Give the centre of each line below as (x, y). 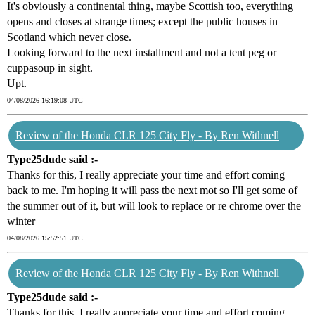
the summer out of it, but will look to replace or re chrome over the (154, 206)
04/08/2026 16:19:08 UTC (45, 101)
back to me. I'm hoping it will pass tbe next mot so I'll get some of (152, 191)
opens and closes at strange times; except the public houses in (142, 22)
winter (21, 221)
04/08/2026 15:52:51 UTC (45, 238)
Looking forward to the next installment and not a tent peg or (142, 53)
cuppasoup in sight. (50, 68)
